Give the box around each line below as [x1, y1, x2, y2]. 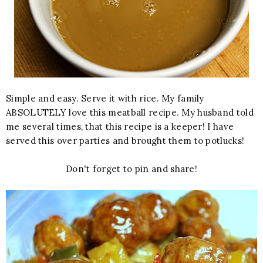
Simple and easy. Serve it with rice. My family [6, 92, 204, 104]
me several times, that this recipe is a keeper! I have [6, 120, 234, 132]
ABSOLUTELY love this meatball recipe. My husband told [6, 106, 254, 118]
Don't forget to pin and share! [66, 163, 197, 174]
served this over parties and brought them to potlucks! [6, 134, 245, 146]
